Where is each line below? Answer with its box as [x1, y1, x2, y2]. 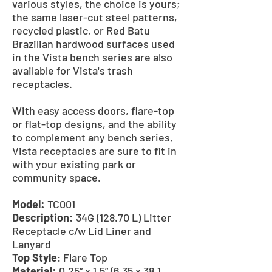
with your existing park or [12, 157, 136, 171]
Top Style [12, 251, 57, 264]
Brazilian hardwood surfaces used [12, 37, 175, 50]
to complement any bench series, [12, 131, 173, 144]
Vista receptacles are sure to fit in [12, 144, 177, 157]
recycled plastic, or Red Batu [12, 24, 150, 37]
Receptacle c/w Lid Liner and [12, 224, 151, 237]
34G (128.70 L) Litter [73, 211, 171, 224]
